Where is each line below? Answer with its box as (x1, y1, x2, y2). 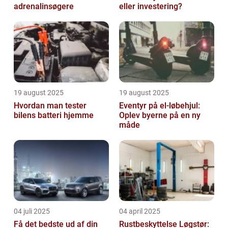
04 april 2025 (119, 207, 160, 216)
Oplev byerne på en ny (119, 110, 201, 121)
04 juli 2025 (14, 207, 50, 216)
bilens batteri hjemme (14, 110, 94, 121)
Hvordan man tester (14, 101, 87, 111)
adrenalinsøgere (14, 2, 74, 12)
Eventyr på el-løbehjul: (119, 101, 200, 111)
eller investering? (119, 2, 182, 12)
